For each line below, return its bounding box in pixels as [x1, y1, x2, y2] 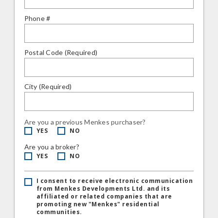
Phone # [24, 14, 51, 22]
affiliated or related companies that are [36, 192, 172, 200]
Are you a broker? [24, 143, 79, 151]
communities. [36, 208, 82, 216]
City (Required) [24, 82, 72, 91]
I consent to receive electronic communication [36, 177, 193, 185]
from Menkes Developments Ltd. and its [36, 184, 170, 193]
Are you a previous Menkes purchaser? [24, 118, 146, 126]
